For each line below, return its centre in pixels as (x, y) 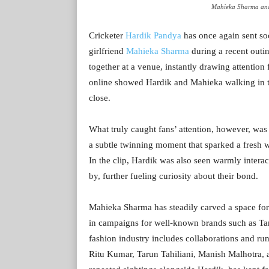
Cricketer (107, 35)
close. (100, 98)
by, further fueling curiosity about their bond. (174, 176)
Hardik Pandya (153, 35)
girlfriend (107, 51)
